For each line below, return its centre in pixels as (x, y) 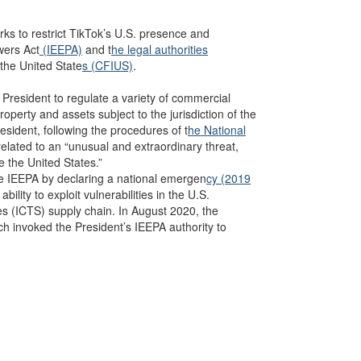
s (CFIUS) (108, 65)
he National (217, 130)
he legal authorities (160, 49)
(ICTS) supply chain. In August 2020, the (115, 210)
